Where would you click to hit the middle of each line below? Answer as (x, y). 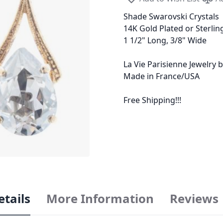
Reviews (194, 199)
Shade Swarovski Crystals (171, 17)
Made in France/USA (162, 76)
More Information (100, 199)
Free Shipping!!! (152, 100)
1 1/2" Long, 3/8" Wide (165, 41)
